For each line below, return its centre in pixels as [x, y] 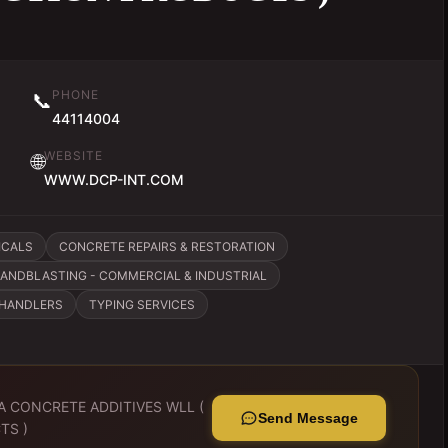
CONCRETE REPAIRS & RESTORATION [167, 246]
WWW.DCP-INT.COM [114, 179]
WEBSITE [73, 155]
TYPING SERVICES [142, 304]
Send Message [308, 418]
